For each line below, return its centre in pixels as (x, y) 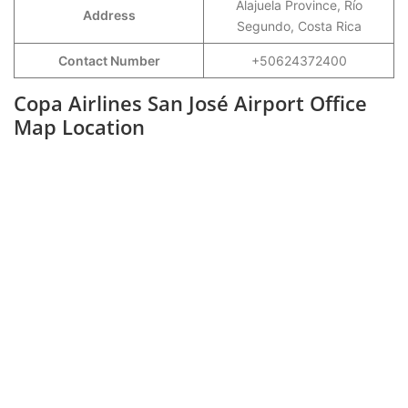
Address (109, 15)
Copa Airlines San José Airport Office (190, 103)
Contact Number (109, 61)
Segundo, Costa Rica (299, 26)
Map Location (79, 127)
